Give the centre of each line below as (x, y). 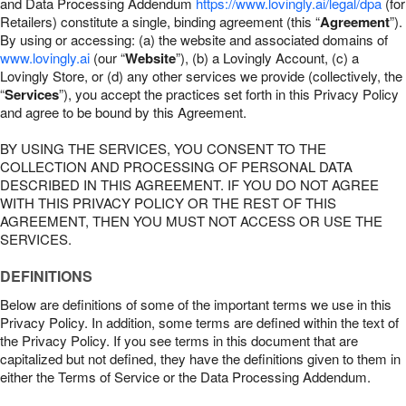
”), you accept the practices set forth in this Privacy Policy (229, 94)
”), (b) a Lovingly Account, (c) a (267, 58)
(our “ (107, 58)
